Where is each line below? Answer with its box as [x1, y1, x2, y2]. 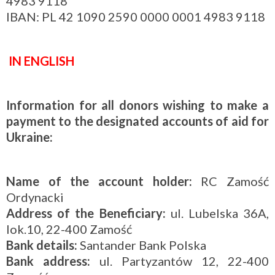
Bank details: [6, 237, 77, 252]
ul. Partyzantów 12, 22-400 [90, 253, 269, 268]
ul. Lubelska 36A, [165, 205, 269, 220]
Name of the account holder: [6, 173, 192, 188]
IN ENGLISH [9, 53, 74, 68]
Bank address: [6, 253, 90, 268]
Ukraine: [6, 129, 53, 144]
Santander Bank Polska [77, 237, 206, 252]
